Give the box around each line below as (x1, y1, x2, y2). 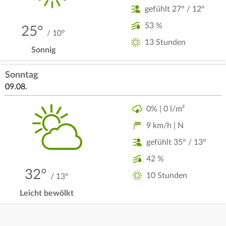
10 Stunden (146, 171, 187, 180)
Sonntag (5, 71, 38, 80)
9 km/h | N (146, 121, 184, 130)
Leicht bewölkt (20, 189, 74, 197)
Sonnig (31, 46, 55, 54)
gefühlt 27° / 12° (144, 5, 205, 13)
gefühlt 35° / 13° (146, 138, 206, 146)
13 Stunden (144, 38, 186, 46)
